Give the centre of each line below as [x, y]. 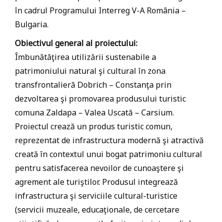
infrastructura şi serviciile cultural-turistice [96, 196]
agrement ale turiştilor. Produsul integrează [96, 182]
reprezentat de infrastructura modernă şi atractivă [109, 140]
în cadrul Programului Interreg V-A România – [100, 10]
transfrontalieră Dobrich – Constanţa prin [93, 85]
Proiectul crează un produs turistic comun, [94, 126]
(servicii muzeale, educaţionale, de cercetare [97, 210]
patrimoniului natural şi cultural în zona [90, 71]
